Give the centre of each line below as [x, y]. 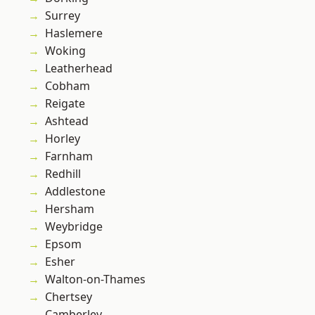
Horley [63, 139]
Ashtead [67, 121]
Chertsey [69, 297]
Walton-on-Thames [96, 279]
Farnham [69, 156]
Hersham [70, 209]
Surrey [63, 16]
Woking [65, 51]
